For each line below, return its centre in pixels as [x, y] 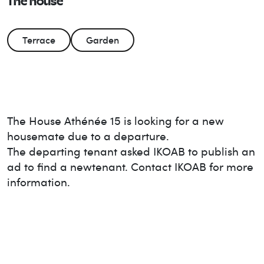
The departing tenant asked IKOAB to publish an [131, 151]
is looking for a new [174, 121]
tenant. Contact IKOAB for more [173, 166]
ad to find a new [49, 166]
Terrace [39, 40]
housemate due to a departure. [88, 136]
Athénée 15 [93, 121]
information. [39, 182]
